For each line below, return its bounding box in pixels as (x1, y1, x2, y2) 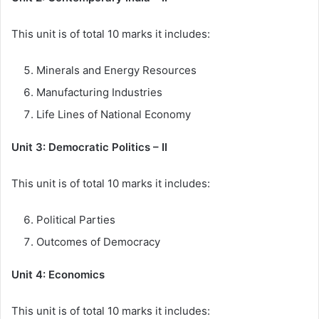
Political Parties (36, 213, 115, 227)
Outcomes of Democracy (36, 235, 160, 249)
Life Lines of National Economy (36, 108, 191, 122)
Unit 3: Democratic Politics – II (11, 140, 167, 155)
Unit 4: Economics (11, 268, 108, 282)
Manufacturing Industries (36, 85, 162, 100)
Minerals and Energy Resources (36, 63, 197, 78)
